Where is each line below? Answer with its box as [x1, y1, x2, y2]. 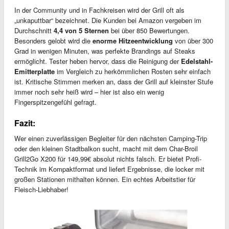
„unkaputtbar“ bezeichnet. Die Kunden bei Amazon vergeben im [14, 15, 201, 26]
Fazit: [14, 117, 35, 129]
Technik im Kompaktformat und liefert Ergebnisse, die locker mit [14, 164, 204, 174]
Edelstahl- [181, 56, 213, 66]
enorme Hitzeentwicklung [93, 36, 173, 46]
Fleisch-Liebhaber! [14, 185, 68, 195]
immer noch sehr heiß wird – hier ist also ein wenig [14, 87, 164, 97]
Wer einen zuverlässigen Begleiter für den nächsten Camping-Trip [14, 133, 207, 144]
